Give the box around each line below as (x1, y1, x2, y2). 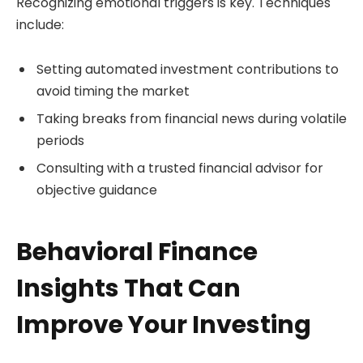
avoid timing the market (36, 82, 190, 101)
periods (36, 131, 84, 151)
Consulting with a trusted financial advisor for (36, 159, 323, 178)
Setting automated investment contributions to (36, 60, 339, 79)
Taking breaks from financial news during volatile (36, 109, 347, 129)
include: (16, 15, 64, 34)
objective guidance (36, 181, 157, 200)
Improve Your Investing (16, 307, 311, 342)
